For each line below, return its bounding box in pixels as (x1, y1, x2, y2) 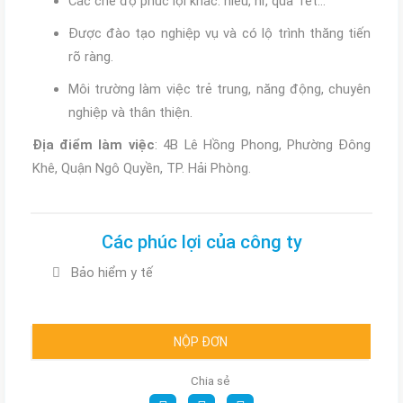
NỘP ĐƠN (174, 334, 228, 349)
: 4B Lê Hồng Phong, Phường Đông (154, 136, 372, 153)
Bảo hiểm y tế (70, 264, 153, 282)
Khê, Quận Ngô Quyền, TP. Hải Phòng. (31, 159, 251, 176)
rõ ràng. (67, 48, 113, 65)
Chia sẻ (190, 374, 230, 389)
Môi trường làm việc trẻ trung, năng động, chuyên (67, 80, 372, 97)
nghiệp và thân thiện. (67, 103, 193, 121)
